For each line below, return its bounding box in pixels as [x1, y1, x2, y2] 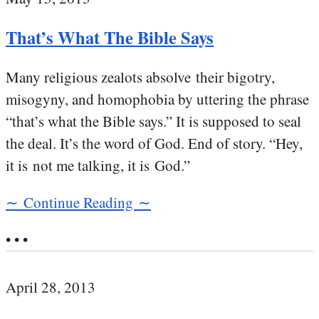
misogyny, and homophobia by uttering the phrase [6, 89, 309, 109]
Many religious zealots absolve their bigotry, [6, 67, 275, 87]
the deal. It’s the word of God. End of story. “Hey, [6, 133, 303, 153]
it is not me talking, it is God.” [6, 155, 190, 175]
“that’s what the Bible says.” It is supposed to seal [6, 111, 301, 131]
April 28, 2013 [6, 277, 95, 297]
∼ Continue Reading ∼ [6, 192, 151, 212]
